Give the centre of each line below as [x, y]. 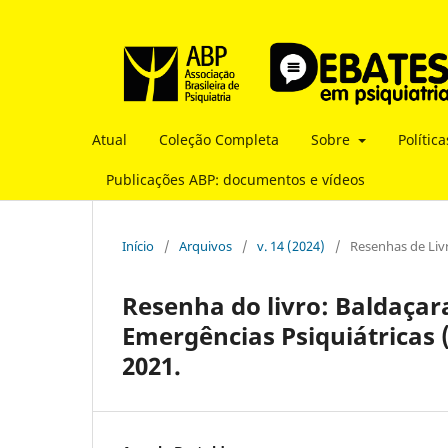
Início [138, 245]
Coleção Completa [219, 139]
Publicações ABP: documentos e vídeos [235, 179]
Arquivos [205, 245]
